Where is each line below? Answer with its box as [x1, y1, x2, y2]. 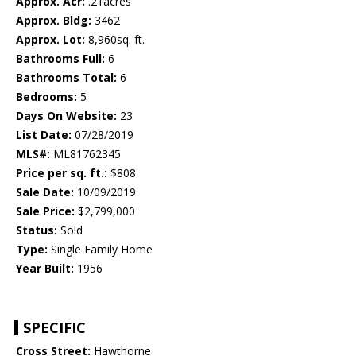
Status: [16, 222, 57, 238]
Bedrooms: [16, 89, 77, 105]
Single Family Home [48, 242, 153, 257]
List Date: [16, 127, 72, 143]
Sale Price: [16, 203, 75, 219]
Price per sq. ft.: [16, 165, 107, 181]
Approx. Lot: [16, 32, 85, 48]
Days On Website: [16, 108, 117, 124]
